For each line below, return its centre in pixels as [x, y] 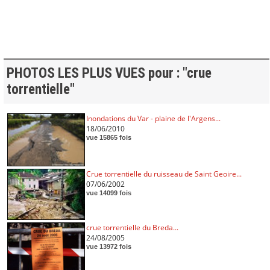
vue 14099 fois [108, 193]
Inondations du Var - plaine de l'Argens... [153, 119]
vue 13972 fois [108, 247]
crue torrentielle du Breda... [132, 228]
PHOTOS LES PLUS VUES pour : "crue [109, 74]
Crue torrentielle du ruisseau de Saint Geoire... [164, 174]
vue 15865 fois [108, 138]
